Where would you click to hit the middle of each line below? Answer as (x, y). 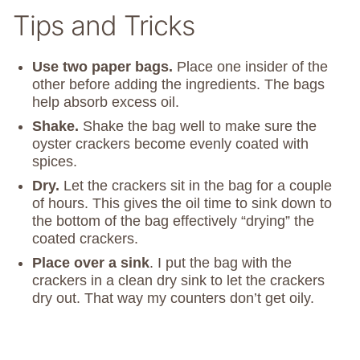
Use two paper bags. (104, 67)
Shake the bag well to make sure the (200, 127)
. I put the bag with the (221, 263)
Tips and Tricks (104, 26)
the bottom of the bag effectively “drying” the (173, 221)
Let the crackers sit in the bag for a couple (198, 186)
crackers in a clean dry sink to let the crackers (178, 281)
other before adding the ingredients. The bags (178, 85)
